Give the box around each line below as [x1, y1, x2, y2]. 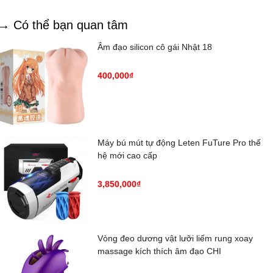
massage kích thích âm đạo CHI [97, 246, 221, 256]
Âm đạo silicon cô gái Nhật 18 [97, 41, 212, 52]
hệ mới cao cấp [97, 150, 157, 160]
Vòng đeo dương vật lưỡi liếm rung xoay [97, 233, 253, 243]
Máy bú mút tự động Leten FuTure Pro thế [97, 137, 261, 147]
